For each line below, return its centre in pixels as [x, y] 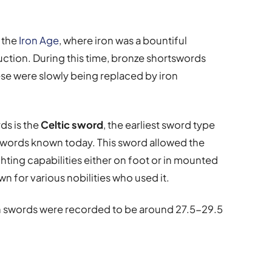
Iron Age [39, 40]
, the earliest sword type [159, 124]
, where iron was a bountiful [123, 40]
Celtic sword [72, 124]
